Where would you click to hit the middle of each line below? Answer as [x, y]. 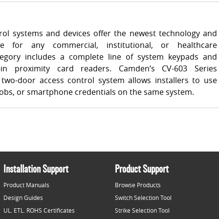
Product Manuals [26, 185]
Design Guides [23, 197]
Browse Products [138, 185]
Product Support [142, 170]
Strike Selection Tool [142, 210]
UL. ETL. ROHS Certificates [39, 210]
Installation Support [36, 170]
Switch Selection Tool [143, 197]
